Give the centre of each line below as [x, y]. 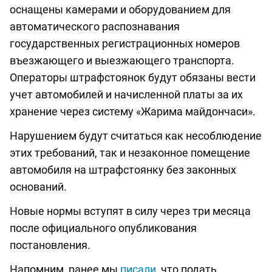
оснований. [38, 186]
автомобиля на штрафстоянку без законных [123, 169]
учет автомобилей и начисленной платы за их [126, 94]
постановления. [50, 245]
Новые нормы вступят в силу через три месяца [130, 211]
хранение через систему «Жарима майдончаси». [133, 111]
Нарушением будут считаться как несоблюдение [136, 135]
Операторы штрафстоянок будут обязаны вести [133, 77]
